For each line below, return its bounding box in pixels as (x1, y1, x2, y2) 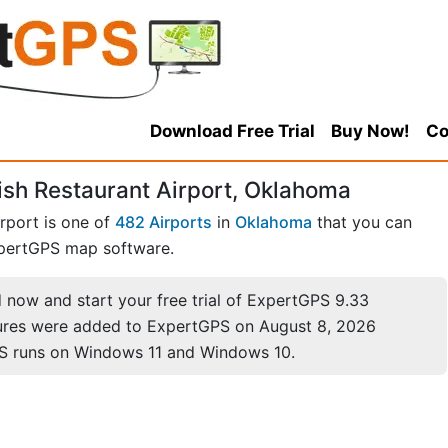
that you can (312, 212, 412, 233)
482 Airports (115, 212, 212, 233)
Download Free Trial (149, 121, 315, 141)
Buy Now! (330, 121, 410, 141)
